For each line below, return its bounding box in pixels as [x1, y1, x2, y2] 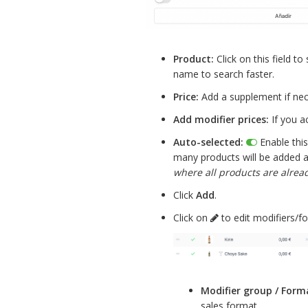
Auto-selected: [173, 135, 243, 149]
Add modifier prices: [173, 113, 269, 126]
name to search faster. [173, 67, 274, 81]
